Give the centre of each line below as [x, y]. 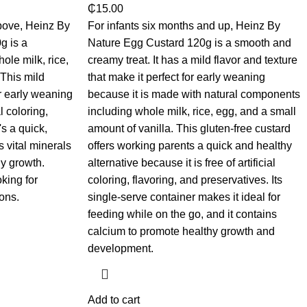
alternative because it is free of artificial [181, 163]
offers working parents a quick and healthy [189, 146]
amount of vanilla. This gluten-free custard [189, 129]
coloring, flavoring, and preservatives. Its [185, 180]
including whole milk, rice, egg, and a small [192, 112]
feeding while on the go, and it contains [182, 214]
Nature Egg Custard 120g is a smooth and [189, 43]
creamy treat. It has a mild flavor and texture [192, 60]
